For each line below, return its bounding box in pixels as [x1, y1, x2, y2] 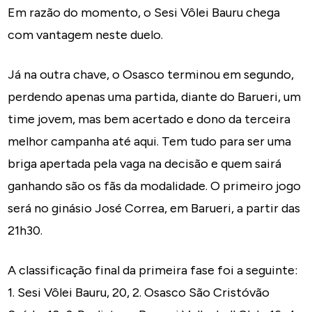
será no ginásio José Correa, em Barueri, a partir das [8, 200, 301, 216]
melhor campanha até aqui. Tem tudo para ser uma [8, 133, 292, 149]
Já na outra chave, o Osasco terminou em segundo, [8, 66, 295, 82]
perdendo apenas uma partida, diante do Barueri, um [8, 88, 302, 104]
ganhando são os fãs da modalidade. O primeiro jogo [8, 178, 302, 194]
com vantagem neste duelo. [8, 26, 164, 42]
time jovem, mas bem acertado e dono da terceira [8, 111, 291, 127]
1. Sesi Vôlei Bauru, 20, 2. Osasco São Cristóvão [8, 284, 270, 300]
